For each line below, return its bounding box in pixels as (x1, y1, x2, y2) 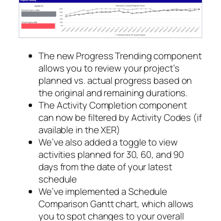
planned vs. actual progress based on (38, 74, 192, 87)
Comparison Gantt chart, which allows (38, 197, 194, 211)
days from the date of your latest (38, 160, 172, 174)
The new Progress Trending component (38, 49, 202, 63)
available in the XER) (38, 123, 120, 137)
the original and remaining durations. (38, 86, 188, 100)
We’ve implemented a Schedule (38, 185, 168, 198)
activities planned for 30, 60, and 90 (38, 148, 184, 161)
